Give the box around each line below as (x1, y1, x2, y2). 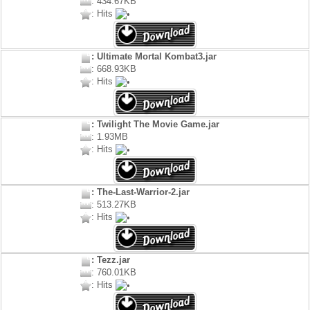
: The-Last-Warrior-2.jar (91, 187, 190, 198)
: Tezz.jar (91, 255, 130, 266)
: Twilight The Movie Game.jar (91, 119, 219, 130)
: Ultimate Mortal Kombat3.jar (91, 51, 217, 62)
